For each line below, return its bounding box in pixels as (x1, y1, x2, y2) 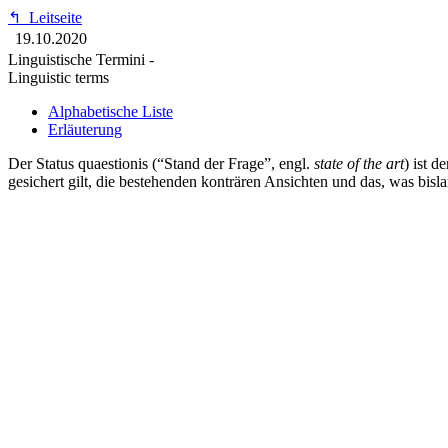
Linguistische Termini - (8, 51, 154, 68)
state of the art (314, 155, 404, 172)
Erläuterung (48, 121, 122, 138)
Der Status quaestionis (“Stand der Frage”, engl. (8, 155, 314, 172)
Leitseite (21, 9, 82, 26)
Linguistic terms (8, 69, 109, 86)
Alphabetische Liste (48, 103, 173, 120)
